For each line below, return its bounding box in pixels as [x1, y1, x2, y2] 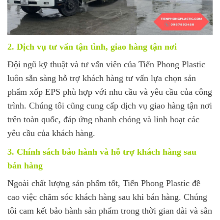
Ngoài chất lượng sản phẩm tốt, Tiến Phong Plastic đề [7, 178, 200, 188]
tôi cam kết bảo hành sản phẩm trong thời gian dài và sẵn [7, 205, 212, 216]
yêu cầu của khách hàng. [7, 128, 95, 138]
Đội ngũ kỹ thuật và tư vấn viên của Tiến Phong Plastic [7, 59, 205, 69]
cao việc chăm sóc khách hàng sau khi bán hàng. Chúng [7, 192, 207, 202]
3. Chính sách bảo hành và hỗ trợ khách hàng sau [7, 146, 196, 157]
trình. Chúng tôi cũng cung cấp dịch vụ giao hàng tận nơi [7, 100, 212, 110]
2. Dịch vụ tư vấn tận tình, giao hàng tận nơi [7, 41, 177, 52]
